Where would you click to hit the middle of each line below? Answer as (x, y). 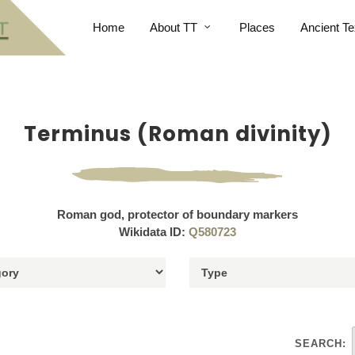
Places (257, 27)
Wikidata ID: (154, 232)
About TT (173, 27)
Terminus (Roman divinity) (177, 134)
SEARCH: (321, 344)
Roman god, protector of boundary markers (177, 214)
